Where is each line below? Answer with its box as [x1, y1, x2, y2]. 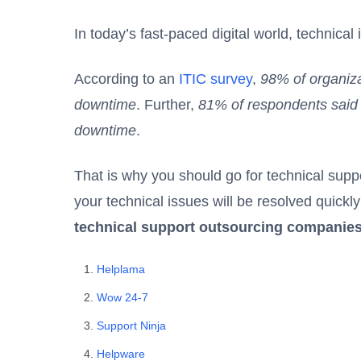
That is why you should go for [74, 167, 267, 184]
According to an [74, 70, 179, 87]
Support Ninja [97, 318, 166, 332]
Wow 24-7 [97, 290, 151, 304]
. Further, [136, 96, 198, 113]
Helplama [97, 262, 148, 276]
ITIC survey [179, 70, 252, 87]
